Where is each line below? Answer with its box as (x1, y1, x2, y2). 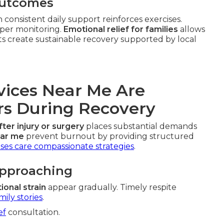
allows (178, 24, 205, 34)
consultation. (6, 207, 60, 217)
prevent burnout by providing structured (24, 131, 194, 141)
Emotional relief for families (63, 24, 178, 34)
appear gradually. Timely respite (46, 182, 176, 192)
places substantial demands (84, 121, 197, 131)
